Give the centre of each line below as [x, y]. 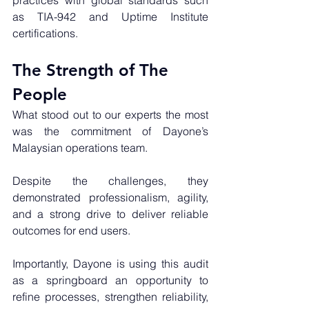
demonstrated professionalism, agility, [110, 198]
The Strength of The [93, 70]
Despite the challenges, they [110, 181]
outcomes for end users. [73, 231]
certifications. [45, 33]
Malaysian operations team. [81, 148]
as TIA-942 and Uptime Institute [110, 17]
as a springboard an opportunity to [110, 280]
